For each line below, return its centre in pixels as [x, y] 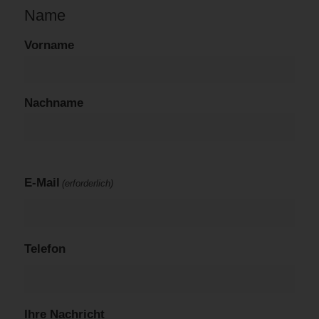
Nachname [53, 103]
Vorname [49, 46]
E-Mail [42, 183]
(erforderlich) [87, 184]
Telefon [45, 249]
